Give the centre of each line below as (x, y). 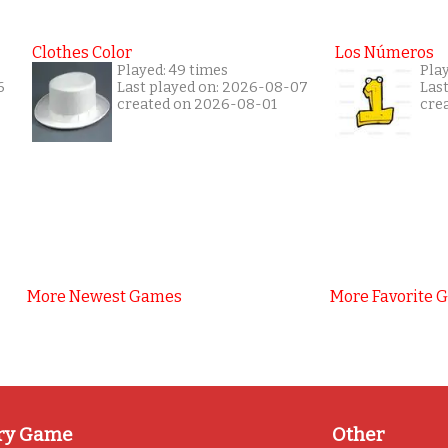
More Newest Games (104, 296)
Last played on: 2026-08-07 (212, 87)
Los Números (384, 52)
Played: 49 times (172, 70)
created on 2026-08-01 (197, 104)
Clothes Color (82, 52)
